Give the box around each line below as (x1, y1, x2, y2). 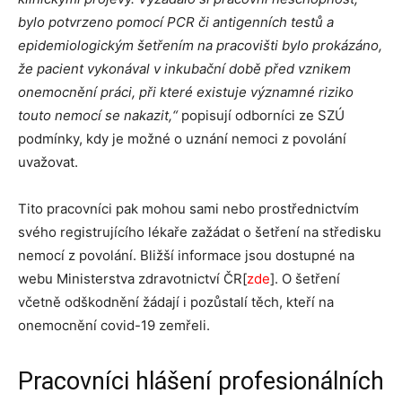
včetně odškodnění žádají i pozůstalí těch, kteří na (18, 293, 334, 310)
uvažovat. (18, 153, 78, 170)
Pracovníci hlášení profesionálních (18, 367, 384, 396)
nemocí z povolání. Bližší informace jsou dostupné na (18, 247, 354, 264)
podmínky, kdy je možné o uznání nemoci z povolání (18, 130, 346, 147)
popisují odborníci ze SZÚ (181, 107, 345, 124)
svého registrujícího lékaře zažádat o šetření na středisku (18, 223, 381, 240)
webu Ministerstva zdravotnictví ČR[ (18, 270, 247, 287)
